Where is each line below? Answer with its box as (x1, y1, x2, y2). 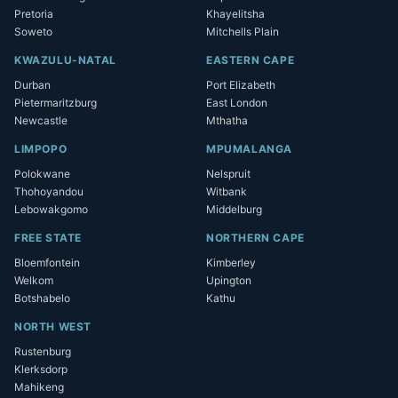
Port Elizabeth (206, 78, 275, 92)
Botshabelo (14, 291, 70, 305)
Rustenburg (14, 345, 71, 358)
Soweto (14, 25, 52, 38)
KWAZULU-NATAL (14, 53, 116, 67)
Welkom (14, 274, 53, 287)
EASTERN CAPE (206, 53, 295, 67)
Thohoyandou (14, 185, 84, 198)
